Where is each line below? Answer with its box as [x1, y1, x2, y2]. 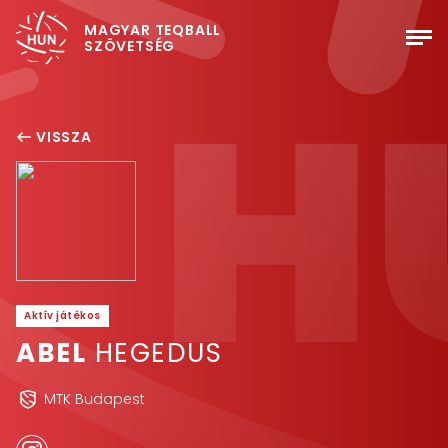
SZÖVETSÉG [84, 36, 176, 56]
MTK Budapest [44, 389, 145, 409]
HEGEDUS [86, 335, 222, 371]
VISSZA [36, 127, 92, 147]
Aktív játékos [24, 308, 101, 323]
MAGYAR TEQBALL [84, 20, 222, 40]
